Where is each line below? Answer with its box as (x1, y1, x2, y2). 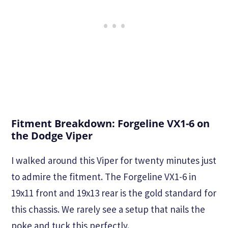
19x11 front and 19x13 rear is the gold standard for (11, 186, 216, 199)
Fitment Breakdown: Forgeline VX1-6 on (11, 116, 210, 130)
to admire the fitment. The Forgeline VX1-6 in (11, 170, 196, 183)
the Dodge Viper (11, 128, 93, 142)
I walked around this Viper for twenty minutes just (11, 154, 216, 166)
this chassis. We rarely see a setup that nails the (11, 203, 205, 215)
